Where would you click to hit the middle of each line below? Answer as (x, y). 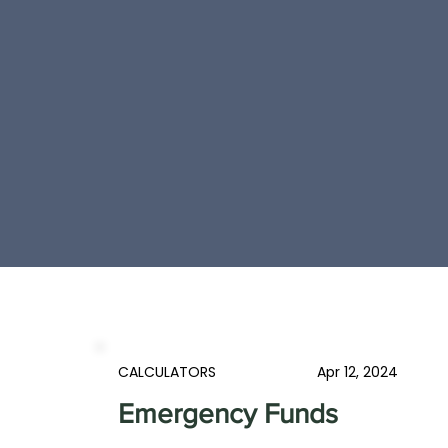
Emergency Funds (228, 413)
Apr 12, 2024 (357, 372)
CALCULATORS (167, 372)
